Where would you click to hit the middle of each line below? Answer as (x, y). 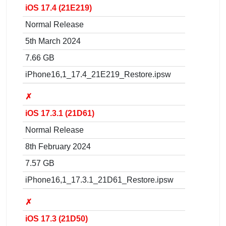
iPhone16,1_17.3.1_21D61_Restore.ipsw (99, 180)
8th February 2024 (58, 146)
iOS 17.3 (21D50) (56, 218)
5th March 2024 (53, 41)
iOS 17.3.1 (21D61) (60, 113)
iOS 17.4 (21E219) (59, 8)
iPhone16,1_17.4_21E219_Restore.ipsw (98, 74)
